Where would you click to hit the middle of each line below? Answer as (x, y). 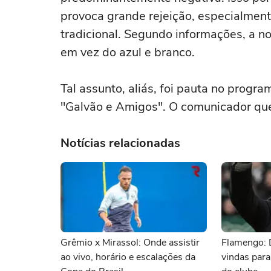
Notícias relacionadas (120, 143)
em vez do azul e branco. (128, 52)
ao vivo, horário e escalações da (128, 257)
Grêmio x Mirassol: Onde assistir (130, 243)
